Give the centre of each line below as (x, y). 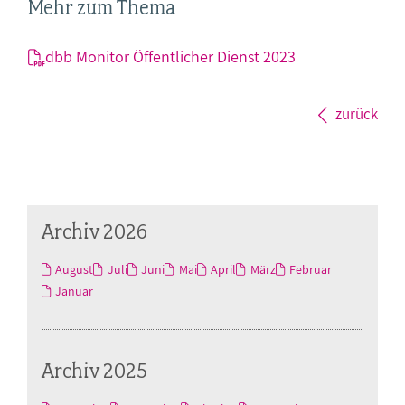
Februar (311, 269)
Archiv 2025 (94, 370)
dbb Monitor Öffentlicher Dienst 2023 (170, 56)
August (75, 269)
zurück (357, 113)
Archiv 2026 (94, 231)
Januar (75, 291)
